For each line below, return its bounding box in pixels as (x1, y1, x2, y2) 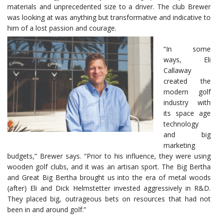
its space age (163, 109, 211, 118)
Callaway (163, 66, 191, 75)
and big (163, 130, 211, 140)
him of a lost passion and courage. (7, 23, 118, 33)
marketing (163, 141, 195, 150)
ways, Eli (163, 55, 211, 65)
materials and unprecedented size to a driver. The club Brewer (7, 2, 211, 12)
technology (163, 119, 199, 129)
